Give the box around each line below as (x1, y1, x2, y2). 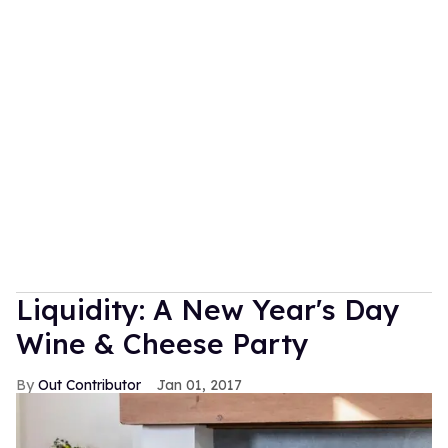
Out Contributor (38, 375, 141, 394)
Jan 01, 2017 (157, 375, 242, 394)
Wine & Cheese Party (16, 325, 309, 361)
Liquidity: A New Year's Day (16, 291, 400, 327)
